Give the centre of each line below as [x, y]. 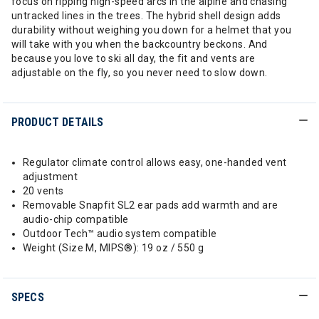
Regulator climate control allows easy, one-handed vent [155, 162]
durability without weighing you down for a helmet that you [152, 30]
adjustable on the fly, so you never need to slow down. [140, 73]
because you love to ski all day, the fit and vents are [134, 58]
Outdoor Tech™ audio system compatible [120, 234]
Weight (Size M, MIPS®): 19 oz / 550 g [114, 248]
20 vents [43, 191]
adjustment [51, 177]
